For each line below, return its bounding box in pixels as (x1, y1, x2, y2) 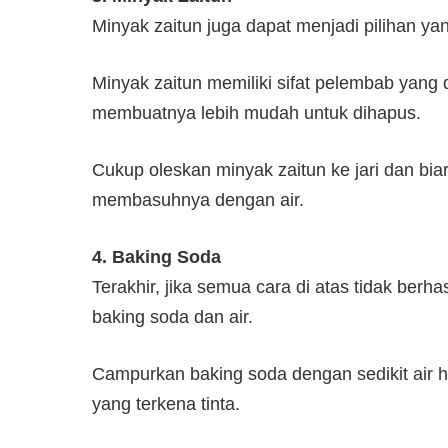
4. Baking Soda (92, 246, 221, 267)
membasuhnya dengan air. (92, 189, 304, 210)
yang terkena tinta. (92, 393, 240, 414)
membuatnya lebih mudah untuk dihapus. (92, 102, 421, 123)
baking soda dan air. (92, 306, 253, 327)
